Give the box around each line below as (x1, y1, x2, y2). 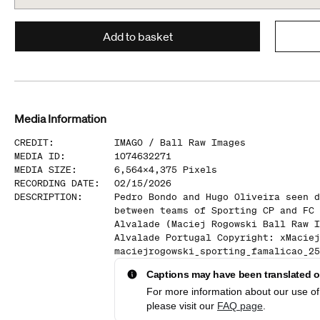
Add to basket (102, 29, 173, 44)
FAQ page (217, 300, 263, 311)
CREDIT (14, 136, 49, 149)
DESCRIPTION (14, 191, 77, 203)
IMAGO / (114, 136, 160, 149)
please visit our (146, 300, 217, 311)
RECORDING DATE (14, 177, 94, 189)
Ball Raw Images (160, 136, 246, 149)
